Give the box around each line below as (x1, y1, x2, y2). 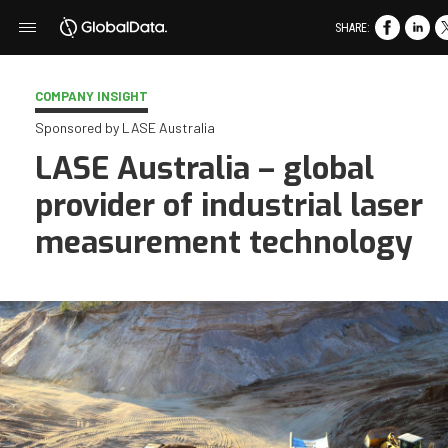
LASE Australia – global (35, 148, 374, 189)
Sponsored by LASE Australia (35, 119, 215, 136)
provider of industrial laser (35, 185, 423, 226)
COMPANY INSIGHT (35, 88, 148, 104)
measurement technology (35, 222, 413, 263)
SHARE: (335, 20, 370, 35)
